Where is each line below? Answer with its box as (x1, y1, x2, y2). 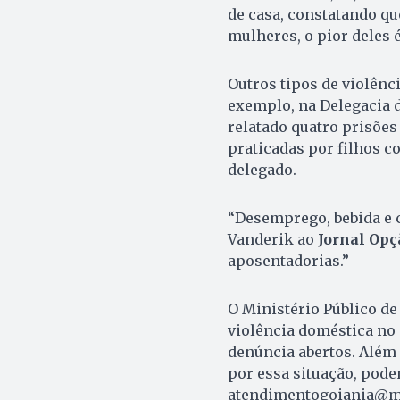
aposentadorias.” (227, 251, 349, 270)
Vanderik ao (227, 229, 318, 248)
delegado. (227, 160, 296, 179)
